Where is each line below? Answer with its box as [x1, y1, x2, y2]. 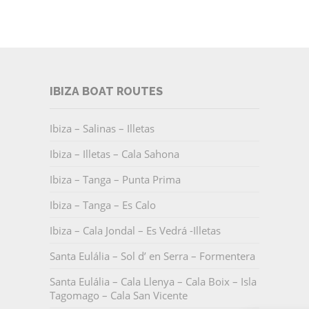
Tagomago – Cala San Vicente [49, 288, 188, 303]
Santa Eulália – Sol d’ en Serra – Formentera [49, 249, 255, 263]
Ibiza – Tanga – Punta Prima [49, 172, 181, 187]
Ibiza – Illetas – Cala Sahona [49, 147, 179, 161]
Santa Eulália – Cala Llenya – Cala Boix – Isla [49, 275, 257, 289]
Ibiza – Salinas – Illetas [49, 121, 154, 136]
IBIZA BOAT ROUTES [49, 85, 163, 99]
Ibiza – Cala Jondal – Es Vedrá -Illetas [49, 223, 221, 238]
